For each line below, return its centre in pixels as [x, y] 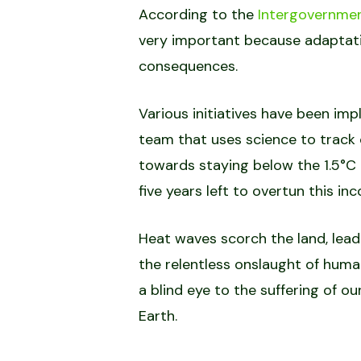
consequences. [188, 66]
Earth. [158, 315]
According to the [198, 14]
